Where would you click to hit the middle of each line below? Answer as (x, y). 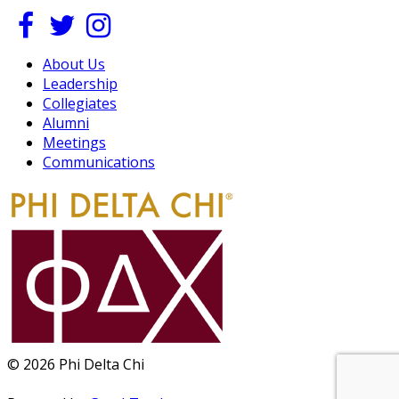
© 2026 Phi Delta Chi (76, 364)
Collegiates (80, 103)
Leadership (80, 83)
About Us (74, 64)
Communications (99, 162)
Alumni (66, 122)
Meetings (74, 142)
